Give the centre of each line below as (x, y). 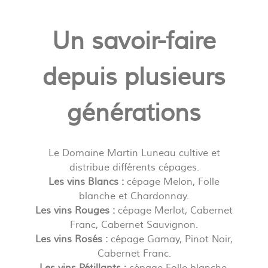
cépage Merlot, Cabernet (174, 210)
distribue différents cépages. (134, 167)
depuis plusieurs (134, 77)
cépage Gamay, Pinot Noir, (170, 239)
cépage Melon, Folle (172, 182)
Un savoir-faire (134, 41)
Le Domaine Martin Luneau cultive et (134, 153)
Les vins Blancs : (86, 182)
